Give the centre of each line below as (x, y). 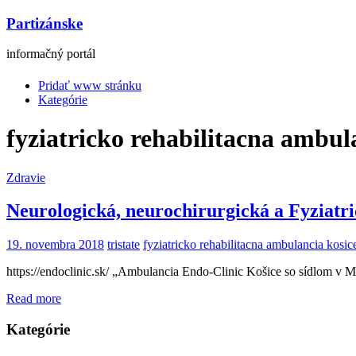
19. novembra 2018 (55, 245)
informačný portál (51, 54)
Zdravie (26, 177)
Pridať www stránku (90, 85)
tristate (124, 245)
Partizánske (44, 23)
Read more (34, 299)
